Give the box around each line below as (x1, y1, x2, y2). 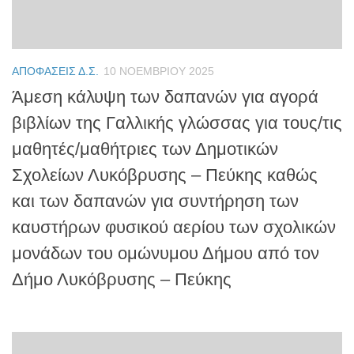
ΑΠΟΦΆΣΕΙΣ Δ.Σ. (12, 65, 99, 78)
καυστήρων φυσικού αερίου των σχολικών (12, 217, 336, 238)
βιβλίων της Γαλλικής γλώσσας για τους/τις (12, 113, 342, 134)
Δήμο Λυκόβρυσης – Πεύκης (12, 269, 232, 290)
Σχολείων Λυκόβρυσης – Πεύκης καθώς (12, 165, 318, 186)
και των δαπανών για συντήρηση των (12, 191, 299, 212)
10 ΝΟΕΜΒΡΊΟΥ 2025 (104, 65, 214, 78)
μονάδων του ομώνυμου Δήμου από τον (12, 243, 319, 264)
